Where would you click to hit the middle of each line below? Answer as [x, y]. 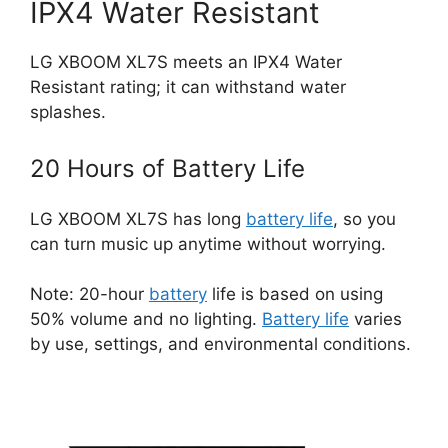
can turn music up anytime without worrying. [208, 243]
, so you [364, 218]
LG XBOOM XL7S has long [138, 218]
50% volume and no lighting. [146, 319]
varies [375, 319]
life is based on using [295, 294]
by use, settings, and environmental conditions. [220, 344]
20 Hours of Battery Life [167, 168]
